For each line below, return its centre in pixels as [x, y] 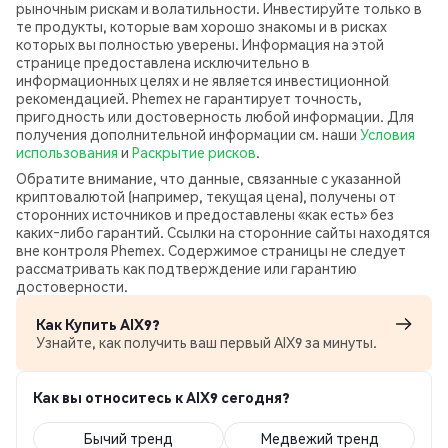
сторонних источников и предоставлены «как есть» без [205, 214]
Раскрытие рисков [194, 152]
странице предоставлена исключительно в [163, 62]
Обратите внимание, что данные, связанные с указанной [208, 178]
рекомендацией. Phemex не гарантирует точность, [189, 98]
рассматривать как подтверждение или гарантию [186, 268]
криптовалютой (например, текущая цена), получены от [206, 196]
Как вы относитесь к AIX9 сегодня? [161, 397]
